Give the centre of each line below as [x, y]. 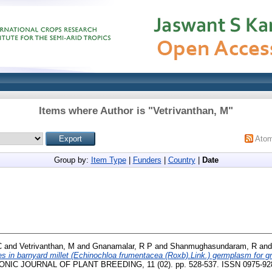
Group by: [72, 160]
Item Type [108, 160]
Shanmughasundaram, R [213, 246]
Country [182, 160]
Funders [147, 160]
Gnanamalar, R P [122, 246]
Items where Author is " [96, 111]
